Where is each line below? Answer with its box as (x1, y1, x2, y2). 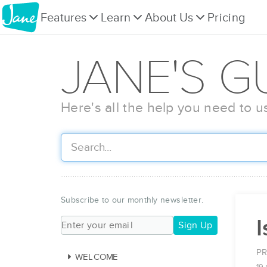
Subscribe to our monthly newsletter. (61, 195, 204, 206)
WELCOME (74, 252, 119, 263)
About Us (145, 11, 193, 24)
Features (41, 11, 86, 24)
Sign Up (178, 219, 213, 232)
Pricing (207, 11, 246, 24)
